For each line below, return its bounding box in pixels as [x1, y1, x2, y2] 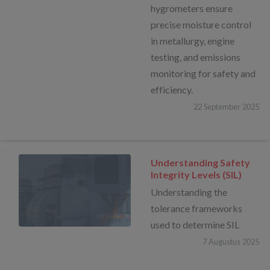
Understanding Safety [151, 156, 251, 168]
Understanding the [151, 186, 228, 198]
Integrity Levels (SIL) [151, 168, 242, 180]
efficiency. [151, 84, 193, 96]
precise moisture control [151, 19, 252, 31]
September [203, 102, 240, 112]
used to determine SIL [151, 218, 240, 230]
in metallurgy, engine [151, 35, 235, 47]
